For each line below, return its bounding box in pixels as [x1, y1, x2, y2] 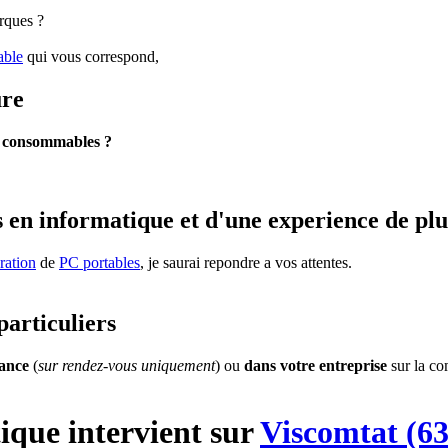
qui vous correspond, [23, 48, 159, 66]
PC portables [59, 253, 140, 271]
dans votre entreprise [244, 356, 387, 374]
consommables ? [2, 133, 112, 151]
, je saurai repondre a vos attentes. [140, 253, 352, 271]
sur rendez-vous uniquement [38, 356, 215, 374]
